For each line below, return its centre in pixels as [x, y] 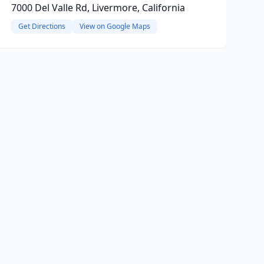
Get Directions [42, 26]
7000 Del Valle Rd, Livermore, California [98, 8]
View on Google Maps [115, 26]
